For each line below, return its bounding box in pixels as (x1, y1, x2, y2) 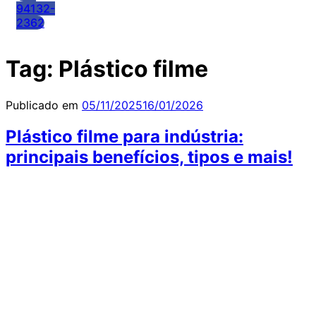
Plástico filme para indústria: (6, 126, 243, 147)
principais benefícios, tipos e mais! (6, 146, 293, 167)
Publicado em (6, 97, 78, 112)
